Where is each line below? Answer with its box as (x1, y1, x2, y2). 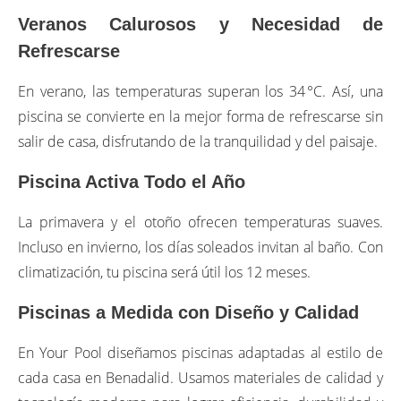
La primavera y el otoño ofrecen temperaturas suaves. (18, 211, 383, 232)
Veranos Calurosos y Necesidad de (18, 13, 383, 34)
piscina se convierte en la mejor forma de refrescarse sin (18, 106, 383, 126)
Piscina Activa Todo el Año (18, 171, 245, 192)
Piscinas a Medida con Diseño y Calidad (18, 302, 359, 322)
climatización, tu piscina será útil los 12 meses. (18, 261, 311, 282)
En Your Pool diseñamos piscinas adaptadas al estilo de (18, 342, 383, 363)
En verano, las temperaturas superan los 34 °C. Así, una (18, 81, 383, 101)
